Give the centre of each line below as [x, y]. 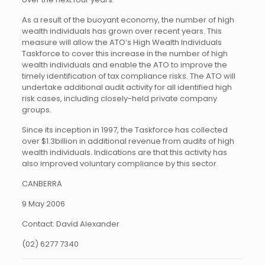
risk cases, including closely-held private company [119, 98]
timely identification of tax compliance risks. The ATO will [128, 76]
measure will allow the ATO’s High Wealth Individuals [122, 42]
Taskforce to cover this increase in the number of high [125, 54]
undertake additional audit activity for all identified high [127, 87]
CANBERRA [42, 184]
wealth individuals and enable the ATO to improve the [124, 65]
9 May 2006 [43, 204]
